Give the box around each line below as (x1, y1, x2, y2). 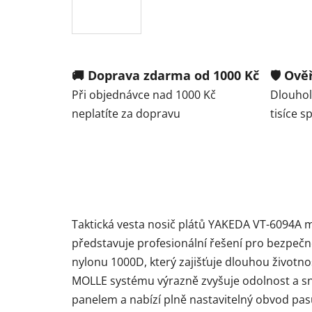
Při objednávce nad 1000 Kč (72, 86, 216, 102)
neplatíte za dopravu (72, 105, 180, 121)
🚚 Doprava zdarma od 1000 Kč (72, 66, 259, 84)
